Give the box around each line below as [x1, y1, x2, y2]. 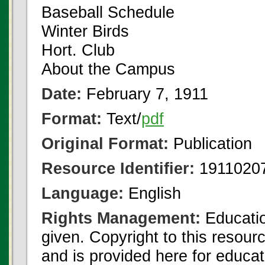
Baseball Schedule [41, 3, 174, 21]
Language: [41, 184, 124, 202]
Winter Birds [41, 22, 129, 40]
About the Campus [41, 60, 175, 78]
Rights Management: [41, 209, 201, 227]
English [124, 184, 181, 202]
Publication [169, 134, 252, 153]
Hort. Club [41, 41, 115, 59]
